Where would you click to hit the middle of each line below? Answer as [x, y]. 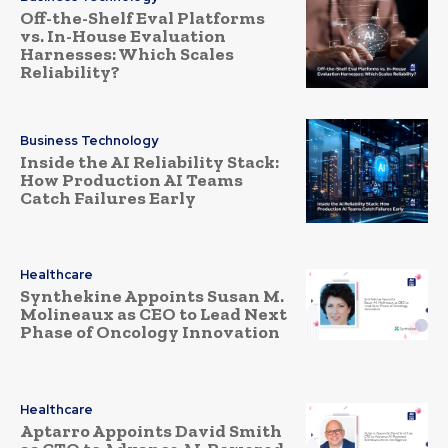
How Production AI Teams [131, 179]
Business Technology [89, 140]
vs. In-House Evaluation [123, 36]
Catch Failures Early [108, 197]
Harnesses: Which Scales [127, 54]
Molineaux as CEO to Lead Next [153, 314]
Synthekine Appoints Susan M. [152, 296]
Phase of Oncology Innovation [150, 332]
